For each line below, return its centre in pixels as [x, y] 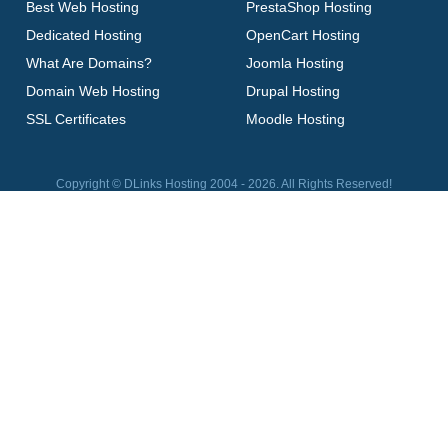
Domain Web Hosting [93, 90]
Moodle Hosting [295, 118]
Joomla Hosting [294, 62]
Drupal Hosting [292, 90]
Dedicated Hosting [84, 34]
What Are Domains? [89, 62]
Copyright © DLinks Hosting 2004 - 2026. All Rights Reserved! [223, 183]
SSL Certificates [76, 118]
